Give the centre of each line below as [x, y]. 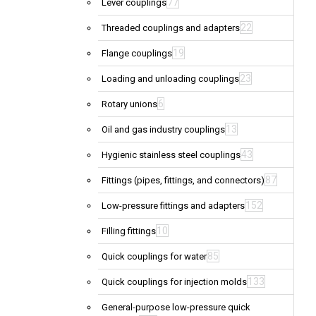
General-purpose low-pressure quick [176, 308]
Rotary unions [129, 104]
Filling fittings [129, 231]
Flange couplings [137, 54]
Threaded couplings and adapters [171, 28]
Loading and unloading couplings [170, 79]
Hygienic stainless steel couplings [171, 155]
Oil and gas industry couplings [163, 130]
